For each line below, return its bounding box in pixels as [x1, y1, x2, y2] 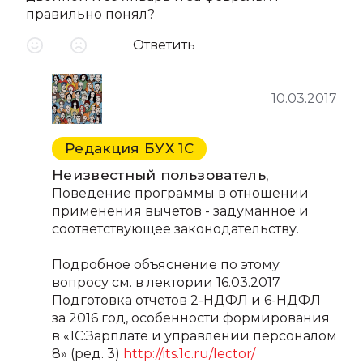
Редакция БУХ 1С [65, 140, 194, 156]
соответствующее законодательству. [52, 221, 299, 237]
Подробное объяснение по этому [52, 257, 280, 272]
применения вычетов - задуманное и [52, 203, 309, 219]
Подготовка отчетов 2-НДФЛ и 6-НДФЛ [52, 293, 321, 308]
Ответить [132, 37, 195, 53]
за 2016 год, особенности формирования [52, 310, 330, 326]
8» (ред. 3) [52, 346, 123, 361]
